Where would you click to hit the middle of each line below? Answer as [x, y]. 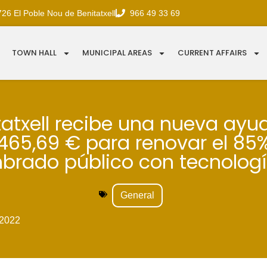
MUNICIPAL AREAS [117, 53]
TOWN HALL [35, 53]
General [137, 195]
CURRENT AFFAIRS [212, 53]
